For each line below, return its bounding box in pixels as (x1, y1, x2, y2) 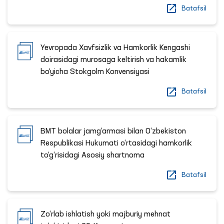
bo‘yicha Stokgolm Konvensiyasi (40, 68, 150, 76)
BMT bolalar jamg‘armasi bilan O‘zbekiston (40, 127, 186, 135)
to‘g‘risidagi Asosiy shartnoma (40, 151, 145, 159)
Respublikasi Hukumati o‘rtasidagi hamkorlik (40, 139, 192, 147)
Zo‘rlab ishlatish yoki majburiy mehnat (40, 210, 171, 219)
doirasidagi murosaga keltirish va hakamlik (40, 56, 187, 64)
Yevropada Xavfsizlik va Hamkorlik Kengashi (40, 44, 190, 52)
